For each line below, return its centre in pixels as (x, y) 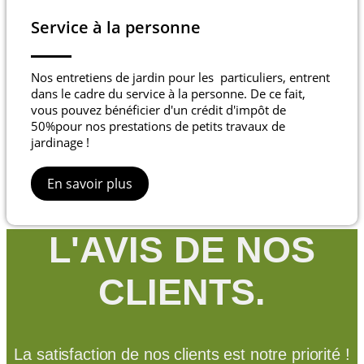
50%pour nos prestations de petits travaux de (158, 126)
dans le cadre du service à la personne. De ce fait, (168, 94)
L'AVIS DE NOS (182, 249)
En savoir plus (90, 184)
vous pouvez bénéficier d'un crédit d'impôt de (158, 110)
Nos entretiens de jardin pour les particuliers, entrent (180, 78)
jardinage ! (60, 143)
